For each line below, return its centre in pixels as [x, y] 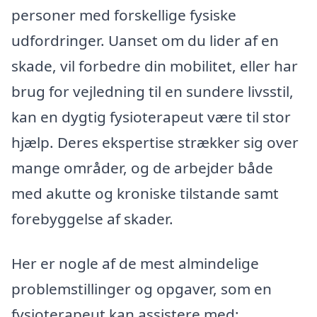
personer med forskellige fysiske [124, 15]
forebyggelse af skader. [92, 218]
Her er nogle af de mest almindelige [135, 264]
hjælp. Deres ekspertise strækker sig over [155, 142]
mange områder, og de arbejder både [142, 167]
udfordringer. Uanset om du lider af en [145, 40]
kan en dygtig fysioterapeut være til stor [151, 116]
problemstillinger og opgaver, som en [142, 289]
